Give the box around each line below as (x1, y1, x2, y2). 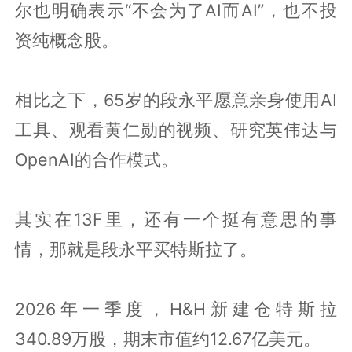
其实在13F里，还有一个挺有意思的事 (15, 208, 337, 229)
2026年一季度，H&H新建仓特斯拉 (15, 298, 337, 319)
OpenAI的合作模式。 (15, 148, 179, 170)
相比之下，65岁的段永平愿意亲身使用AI (15, 89, 337, 110)
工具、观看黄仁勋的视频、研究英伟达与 (15, 119, 337, 140)
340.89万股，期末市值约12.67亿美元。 (15, 328, 321, 349)
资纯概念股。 (15, 29, 119, 50)
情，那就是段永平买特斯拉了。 (15, 238, 258, 259)
